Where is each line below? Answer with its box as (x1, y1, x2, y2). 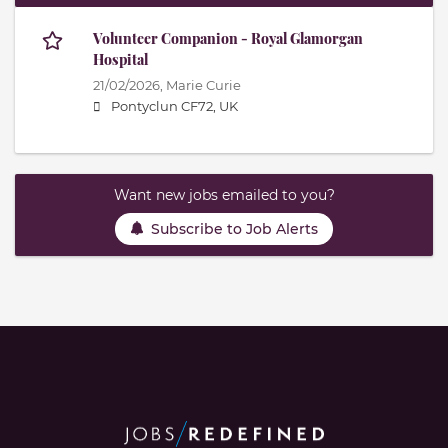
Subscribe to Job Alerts (151, 219, 318, 238)
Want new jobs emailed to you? (113, 186, 335, 205)
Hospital (93, 50, 148, 70)
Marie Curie (166, 78, 241, 94)
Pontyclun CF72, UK (111, 99, 238, 115)
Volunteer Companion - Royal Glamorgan (93, 29, 363, 49)
